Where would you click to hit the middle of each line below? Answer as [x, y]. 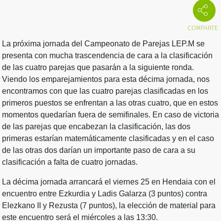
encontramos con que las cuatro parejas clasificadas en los [105, 91]
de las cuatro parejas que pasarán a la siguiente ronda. [98, 67]
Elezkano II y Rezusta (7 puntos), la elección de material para [109, 205]
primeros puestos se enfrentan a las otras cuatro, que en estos [110, 103]
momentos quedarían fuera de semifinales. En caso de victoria [110, 114]
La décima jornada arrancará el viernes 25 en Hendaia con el [109, 182]
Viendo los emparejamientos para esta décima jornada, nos [106, 79]
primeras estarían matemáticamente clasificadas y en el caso [108, 138]
